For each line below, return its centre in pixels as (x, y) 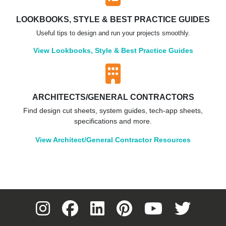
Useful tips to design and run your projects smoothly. (113, 33)
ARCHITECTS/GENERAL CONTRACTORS (113, 97)
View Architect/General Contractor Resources (113, 139)
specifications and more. (113, 121)
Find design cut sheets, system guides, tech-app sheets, (113, 111)
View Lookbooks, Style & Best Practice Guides (113, 50)
